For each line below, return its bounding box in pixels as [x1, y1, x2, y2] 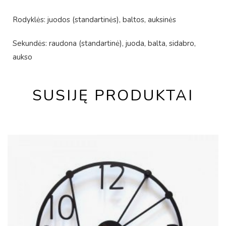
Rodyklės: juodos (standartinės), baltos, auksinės [13, 15, 176, 25]
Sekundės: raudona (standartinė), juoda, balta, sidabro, [13, 38, 196, 48]
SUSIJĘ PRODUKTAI [32, 85, 194, 106]
